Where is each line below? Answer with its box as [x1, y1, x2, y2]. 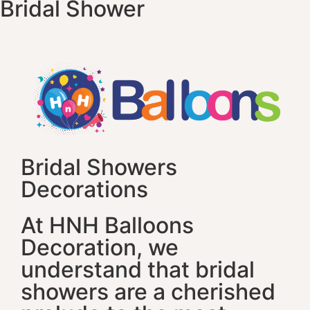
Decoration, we [21, 233, 179, 261]
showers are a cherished [21, 277, 275, 305]
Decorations [21, 175, 148, 203]
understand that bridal [21, 255, 255, 283]
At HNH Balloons [21, 211, 194, 239]
